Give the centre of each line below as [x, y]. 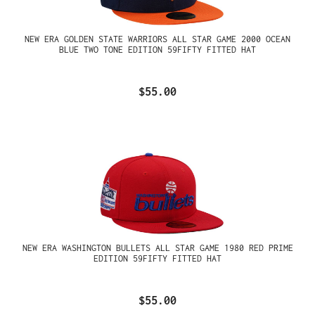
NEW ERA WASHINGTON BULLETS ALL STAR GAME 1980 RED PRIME [157, 248]
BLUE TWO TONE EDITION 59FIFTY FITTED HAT [157, 49]
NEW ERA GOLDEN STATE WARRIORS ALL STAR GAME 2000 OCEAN [157, 39]
